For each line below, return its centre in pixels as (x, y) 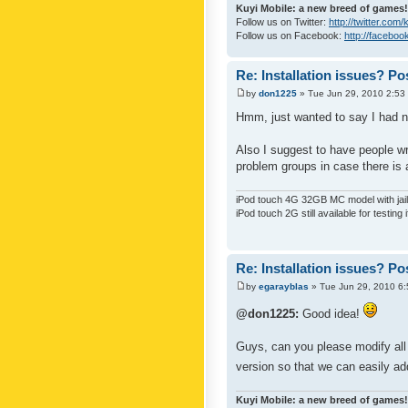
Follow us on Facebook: (290, 36)
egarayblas (284, 286)
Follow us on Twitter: (282, 22)
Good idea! (331, 313)
